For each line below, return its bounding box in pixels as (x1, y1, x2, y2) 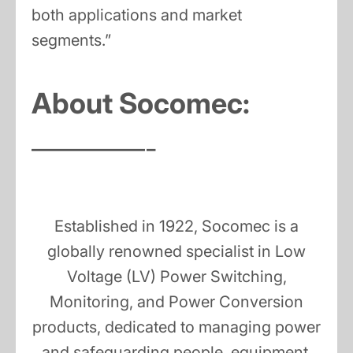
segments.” (32, 31, 111, 50)
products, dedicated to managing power (32, 318, 321, 337)
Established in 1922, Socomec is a (54, 217, 299, 236)
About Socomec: (32, 86, 250, 121)
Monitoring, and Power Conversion (50, 292, 303, 312)
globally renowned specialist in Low (47, 242, 306, 262)
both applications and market (32, 6, 242, 25)
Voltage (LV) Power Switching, (66, 267, 287, 287)
